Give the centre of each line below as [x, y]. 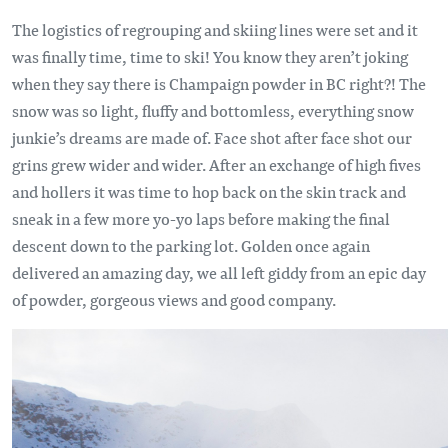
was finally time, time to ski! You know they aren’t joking [210, 56]
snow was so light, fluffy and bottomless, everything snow [213, 110]
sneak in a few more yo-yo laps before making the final [201, 218]
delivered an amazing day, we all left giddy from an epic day [219, 272]
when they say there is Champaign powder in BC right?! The [219, 83]
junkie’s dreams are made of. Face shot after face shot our [212, 137]
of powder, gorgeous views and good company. [174, 299]
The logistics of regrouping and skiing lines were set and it [215, 29]
